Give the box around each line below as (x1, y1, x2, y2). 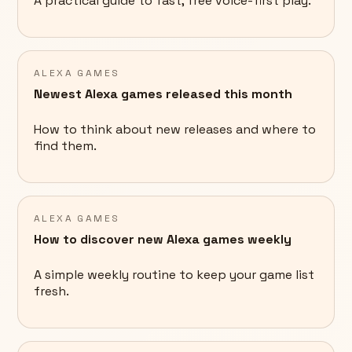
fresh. (34, 283, 69, 300)
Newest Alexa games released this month (34, 86, 292, 103)
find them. (34, 137, 97, 155)
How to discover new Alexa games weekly (34, 231, 291, 248)
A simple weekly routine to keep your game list (34, 266, 314, 284)
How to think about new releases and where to (34, 121, 316, 138)
